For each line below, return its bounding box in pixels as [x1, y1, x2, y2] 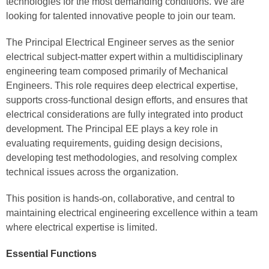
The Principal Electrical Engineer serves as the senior [6, 37, 234, 47]
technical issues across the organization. [6, 167, 178, 177]
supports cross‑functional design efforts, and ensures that [6, 95, 247, 105]
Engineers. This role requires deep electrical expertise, [6, 80, 238, 91]
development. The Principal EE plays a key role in [6, 124, 218, 134]
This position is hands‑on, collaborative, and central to [6, 193, 235, 204]
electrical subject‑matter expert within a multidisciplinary [6, 52, 243, 62]
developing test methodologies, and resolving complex [6, 153, 237, 163]
